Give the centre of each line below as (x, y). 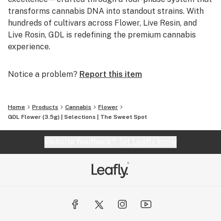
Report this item (111, 74)
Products (45, 107)
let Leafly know (148, 142)
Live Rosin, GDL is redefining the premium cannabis (102, 35)
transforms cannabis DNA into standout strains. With (106, 11)
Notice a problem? (43, 74)
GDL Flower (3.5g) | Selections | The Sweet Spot (77, 117)
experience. (29, 47)
